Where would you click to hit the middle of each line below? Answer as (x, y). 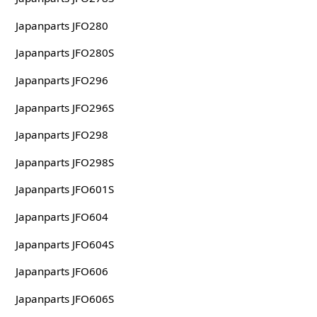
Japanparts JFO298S (64, 162)
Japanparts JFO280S (64, 53)
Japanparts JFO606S (64, 298)
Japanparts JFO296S (64, 107)
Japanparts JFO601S (64, 189)
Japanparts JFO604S (64, 244)
